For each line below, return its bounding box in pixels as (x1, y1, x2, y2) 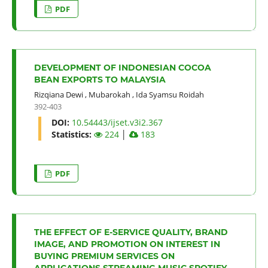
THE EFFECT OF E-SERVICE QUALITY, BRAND (33, 226, 228, 237)
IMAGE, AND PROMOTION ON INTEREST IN (33, 238, 220, 249)
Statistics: (51, 128, 94, 140)
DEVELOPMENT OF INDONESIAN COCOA (33, 62, 211, 73)
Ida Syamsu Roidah (135, 89, 204, 100)
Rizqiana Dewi (33, 89, 83, 100)
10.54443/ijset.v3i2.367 (71, 116, 163, 128)
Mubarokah (88, 89, 130, 100)
